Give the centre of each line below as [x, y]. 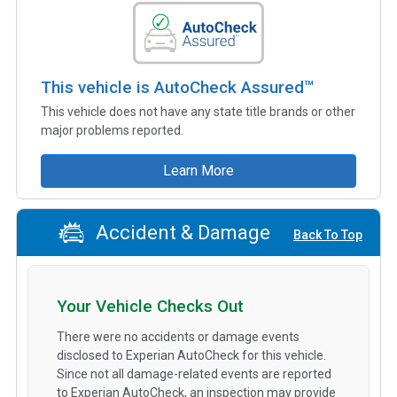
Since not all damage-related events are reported [194, 374]
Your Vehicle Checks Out [150, 307]
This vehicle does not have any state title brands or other [198, 111]
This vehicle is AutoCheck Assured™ [178, 87]
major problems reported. [112, 130]
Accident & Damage [180, 233]
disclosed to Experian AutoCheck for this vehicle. [191, 356]
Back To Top [328, 235]
